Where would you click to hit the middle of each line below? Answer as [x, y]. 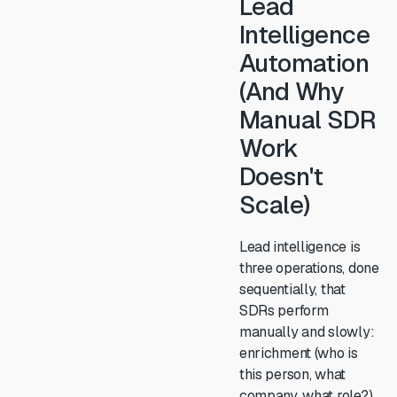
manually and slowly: [307, 332]
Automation [304, 63]
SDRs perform [284, 311]
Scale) [274, 205]
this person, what [292, 374]
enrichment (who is [298, 353]
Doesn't [281, 176]
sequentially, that [292, 289]
